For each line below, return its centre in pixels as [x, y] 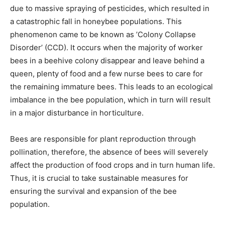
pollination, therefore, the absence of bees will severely [109, 152]
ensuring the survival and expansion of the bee [93, 191]
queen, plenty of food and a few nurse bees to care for [106, 73]
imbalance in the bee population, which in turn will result [110, 99]
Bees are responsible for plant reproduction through [103, 139]
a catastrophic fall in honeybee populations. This [96, 21]
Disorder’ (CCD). [40, 47]
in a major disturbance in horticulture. [77, 113]
